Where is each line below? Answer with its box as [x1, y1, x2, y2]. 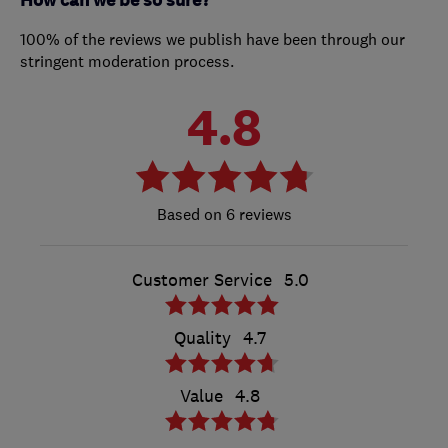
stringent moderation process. [20, 50, 234, 71]
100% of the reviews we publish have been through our [20, 28, 405, 49]
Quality [174, 326, 231, 349]
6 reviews [221, 203, 292, 224]
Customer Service [131, 268, 272, 291]
